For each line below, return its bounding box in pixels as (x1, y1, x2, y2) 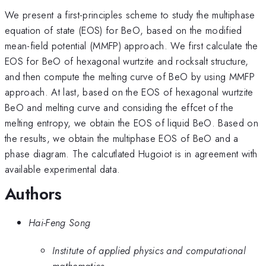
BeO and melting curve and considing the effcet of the (5, 100, 234, 115)
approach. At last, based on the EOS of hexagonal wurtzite (5, 84, 254, 99)
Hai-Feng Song (28, 216, 91, 230)
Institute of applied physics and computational (52, 243, 246, 258)
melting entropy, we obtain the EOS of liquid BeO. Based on (5, 115, 258, 130)
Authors (5, 181, 62, 206)
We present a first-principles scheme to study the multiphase (5, 7, 255, 22)
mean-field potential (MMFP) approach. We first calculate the (5, 38, 258, 53)
